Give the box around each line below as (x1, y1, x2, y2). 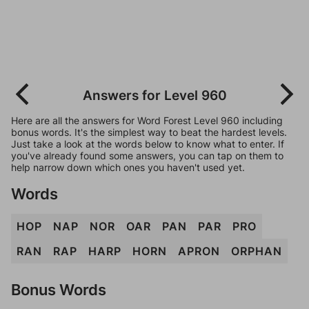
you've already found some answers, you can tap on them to (11, 150, 283, 161)
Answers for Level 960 (82, 87, 227, 103)
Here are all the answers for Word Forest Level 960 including (11, 114, 283, 126)
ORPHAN (231, 244, 282, 258)
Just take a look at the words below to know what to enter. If (11, 138, 284, 150)
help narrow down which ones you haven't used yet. (11, 161, 245, 173)
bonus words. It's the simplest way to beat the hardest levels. (11, 126, 287, 138)
